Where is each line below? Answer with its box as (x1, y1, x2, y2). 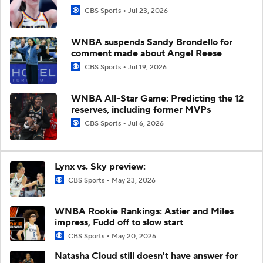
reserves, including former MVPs (71, 103, 211, 116)
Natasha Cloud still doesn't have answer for (55, 250, 238, 262)
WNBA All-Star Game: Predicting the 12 (71, 92, 244, 104)
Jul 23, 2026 (128, 6, 168, 15)
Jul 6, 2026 (128, 119, 164, 128)
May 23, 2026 (112, 176, 156, 185)
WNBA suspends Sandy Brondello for (71, 36, 232, 48)
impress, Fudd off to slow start (55, 216, 183, 228)
